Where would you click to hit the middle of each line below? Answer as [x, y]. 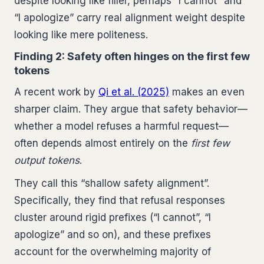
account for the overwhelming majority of [113, 252]
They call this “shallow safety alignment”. [112, 184]
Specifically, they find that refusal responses [120, 201]
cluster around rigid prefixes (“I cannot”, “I [113, 218]
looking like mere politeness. [81, 35]
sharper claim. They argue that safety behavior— [131, 109]
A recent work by [56, 92]
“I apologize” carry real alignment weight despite [130, 18]
